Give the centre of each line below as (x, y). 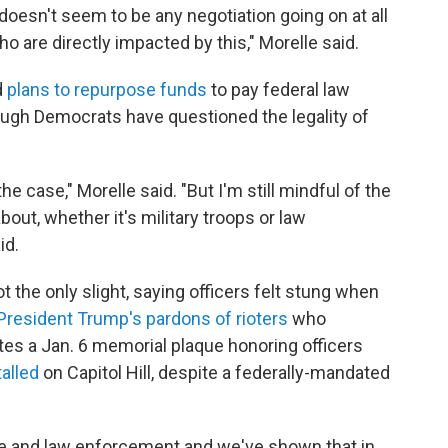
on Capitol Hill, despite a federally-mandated (214, 372)
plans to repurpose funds (107, 89)
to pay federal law (278, 89)
